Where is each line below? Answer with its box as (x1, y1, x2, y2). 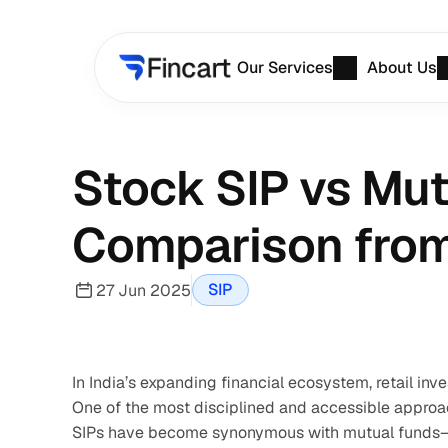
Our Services (237, 57, 334, 78)
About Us (367, 57, 438, 78)
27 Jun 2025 (96, 279, 191, 301)
